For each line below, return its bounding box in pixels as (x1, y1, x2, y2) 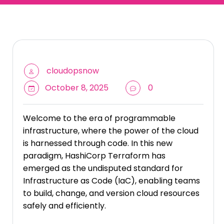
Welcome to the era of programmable (23, 112, 175, 124)
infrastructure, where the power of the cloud (23, 125, 198, 137)
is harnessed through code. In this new (23, 137, 172, 149)
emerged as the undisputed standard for (23, 162, 183, 174)
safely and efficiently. (23, 200, 106, 212)
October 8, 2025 (43, 82, 108, 94)
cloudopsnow (46, 65, 99, 77)
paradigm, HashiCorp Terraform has (23, 150, 165, 162)
